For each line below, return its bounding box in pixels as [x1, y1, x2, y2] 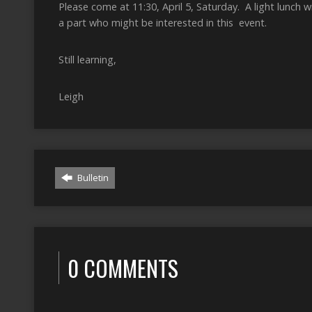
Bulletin [75, 171, 109, 184]
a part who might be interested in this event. [58, 16, 267, 29]
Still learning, [58, 53, 116, 66]
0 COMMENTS [68, 251, 178, 284]
